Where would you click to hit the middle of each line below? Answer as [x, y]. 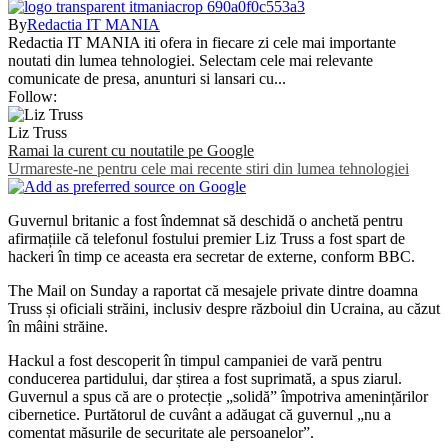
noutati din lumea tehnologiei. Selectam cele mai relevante [190, 60]
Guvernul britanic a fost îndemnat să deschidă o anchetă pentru [205, 220]
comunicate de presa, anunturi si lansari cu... [147, 78]
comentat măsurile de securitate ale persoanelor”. [161, 432]
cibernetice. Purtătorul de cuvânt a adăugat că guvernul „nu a [199, 414]
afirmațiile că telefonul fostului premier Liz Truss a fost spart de [206, 238]
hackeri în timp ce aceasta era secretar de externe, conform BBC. [211, 256]
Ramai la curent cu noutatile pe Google [131, 150]
